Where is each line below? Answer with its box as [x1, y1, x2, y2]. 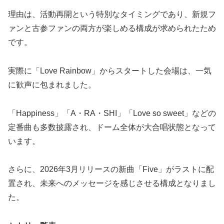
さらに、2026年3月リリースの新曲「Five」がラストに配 [8, 165, 214, 174]
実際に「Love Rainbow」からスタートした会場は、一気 [8, 66, 211, 75]
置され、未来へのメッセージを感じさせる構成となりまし [8, 179, 216, 188]
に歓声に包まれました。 [8, 80, 96, 89]
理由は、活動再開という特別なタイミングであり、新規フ [8, 9, 216, 18]
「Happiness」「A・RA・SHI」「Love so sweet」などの [8, 108, 216, 117]
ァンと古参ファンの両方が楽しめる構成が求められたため [8, 23, 216, 32]
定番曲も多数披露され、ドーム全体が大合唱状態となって [8, 122, 216, 131]
